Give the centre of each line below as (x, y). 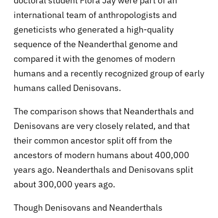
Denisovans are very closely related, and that (102, 126)
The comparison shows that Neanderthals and (104, 111)
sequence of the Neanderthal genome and (96, 44)
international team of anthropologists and (95, 15)
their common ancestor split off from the (93, 141)
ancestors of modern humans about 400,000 (101, 155)
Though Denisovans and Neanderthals (88, 208)
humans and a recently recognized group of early (109, 73)
